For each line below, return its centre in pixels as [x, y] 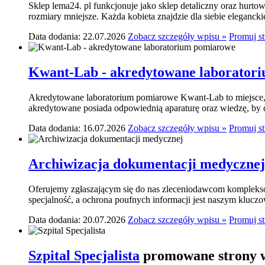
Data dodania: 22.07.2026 [77, 37]
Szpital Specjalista [84, 255]
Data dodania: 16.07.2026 [77, 128]
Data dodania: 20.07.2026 [77, 219]
